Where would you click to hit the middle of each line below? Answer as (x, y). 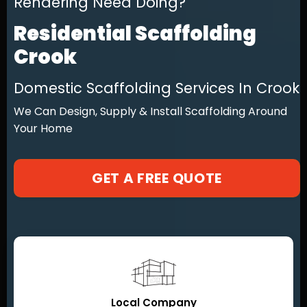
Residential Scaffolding (135, 34)
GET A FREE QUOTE (157, 178)
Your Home (43, 128)
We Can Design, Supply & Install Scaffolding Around (150, 111)
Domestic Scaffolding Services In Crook (157, 88)
